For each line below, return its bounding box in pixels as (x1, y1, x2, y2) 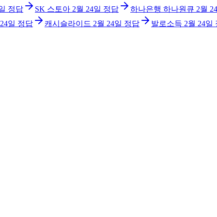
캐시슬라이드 (45, 19, 91, 28)
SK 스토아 (35, 5, 70, 14)
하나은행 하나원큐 (130, 5, 194, 14)
